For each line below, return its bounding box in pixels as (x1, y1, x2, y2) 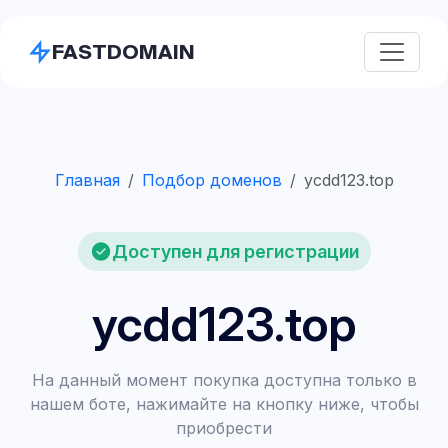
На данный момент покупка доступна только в (31, 370, 417, 390)
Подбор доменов (141, 170, 282, 190)
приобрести (176, 418, 272, 438)
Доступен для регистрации (111, 240, 359, 262)
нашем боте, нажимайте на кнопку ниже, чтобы (29, 394, 419, 414)
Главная (54, 170, 120, 190)
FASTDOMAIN (52, 40, 195, 63)
